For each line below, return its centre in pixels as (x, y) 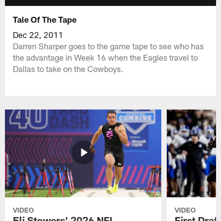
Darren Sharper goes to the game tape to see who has (109, 46)
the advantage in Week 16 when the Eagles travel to (106, 57)
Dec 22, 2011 (38, 34)
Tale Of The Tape (45, 19)
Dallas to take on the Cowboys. (68, 68)
